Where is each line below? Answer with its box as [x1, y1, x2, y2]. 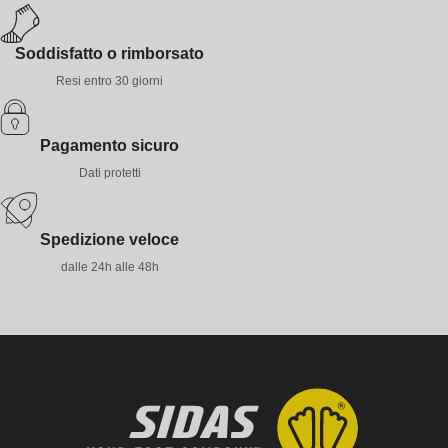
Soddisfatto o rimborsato [15, 45, 204, 63]
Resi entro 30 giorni [56, 74, 163, 89]
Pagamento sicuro [40, 137, 179, 155]
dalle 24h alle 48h [60, 260, 159, 275]
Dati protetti [78, 166, 141, 181]
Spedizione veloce [40, 231, 179, 249]
